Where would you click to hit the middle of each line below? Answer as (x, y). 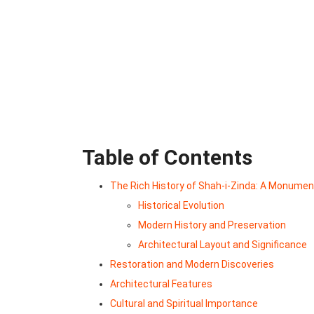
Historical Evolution (181, 206)
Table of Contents (167, 158)
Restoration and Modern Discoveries (192, 265)
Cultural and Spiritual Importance (184, 304)
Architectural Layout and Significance (223, 245)
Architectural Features (161, 284)
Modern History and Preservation (212, 225)
